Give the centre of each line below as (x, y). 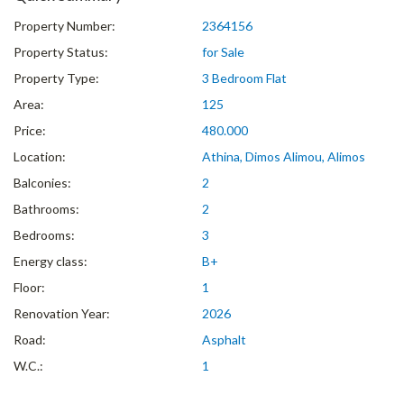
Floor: (29, 288)
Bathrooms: (46, 209)
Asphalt (224, 340)
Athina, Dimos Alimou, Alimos (284, 157)
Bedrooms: (44, 235)
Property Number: (64, 26)
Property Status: (61, 52)
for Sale (223, 52)
